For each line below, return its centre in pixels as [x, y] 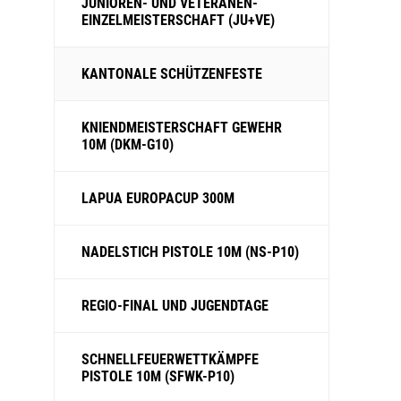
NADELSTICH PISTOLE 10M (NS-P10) [190, 252]
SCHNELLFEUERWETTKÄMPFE [170, 359]
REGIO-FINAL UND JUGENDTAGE [175, 306]
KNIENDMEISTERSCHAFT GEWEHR [182, 128]
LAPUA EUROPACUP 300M [158, 198]
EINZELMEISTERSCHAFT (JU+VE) [178, 20]
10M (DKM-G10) [128, 145]
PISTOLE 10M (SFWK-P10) [158, 376]
